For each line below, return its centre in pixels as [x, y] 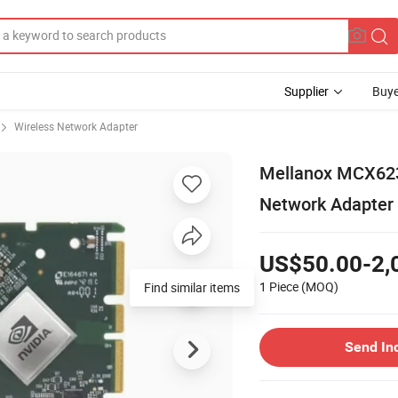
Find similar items [192, 287]
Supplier [306, 91]
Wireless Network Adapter [76, 126]
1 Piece [279, 286]
